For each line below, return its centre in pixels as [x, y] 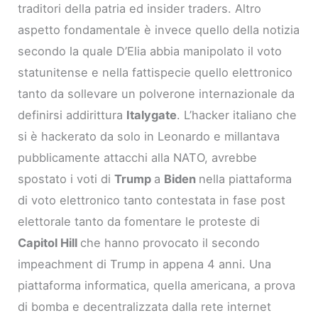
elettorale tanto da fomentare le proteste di [139, 222]
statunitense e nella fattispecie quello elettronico [155, 73]
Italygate [152, 115]
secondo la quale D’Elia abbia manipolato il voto [150, 51]
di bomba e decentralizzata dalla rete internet [145, 307]
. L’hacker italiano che [237, 115]
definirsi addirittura [72, 115]
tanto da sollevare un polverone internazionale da [157, 94]
